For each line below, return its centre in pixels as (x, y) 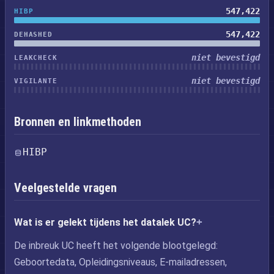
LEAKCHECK (36, 57)
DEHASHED (33, 34)
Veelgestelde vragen (66, 188)
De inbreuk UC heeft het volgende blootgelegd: (116, 246)
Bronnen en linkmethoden (78, 122)
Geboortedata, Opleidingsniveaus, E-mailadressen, (120, 262)
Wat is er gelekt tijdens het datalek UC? (105, 222)
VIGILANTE (36, 81)
